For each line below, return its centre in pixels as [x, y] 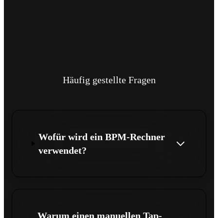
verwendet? [63, 150]
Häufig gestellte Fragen [109, 80]
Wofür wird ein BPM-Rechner [102, 136]
